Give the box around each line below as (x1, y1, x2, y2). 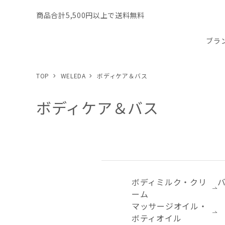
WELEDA (60, 71, 86, 80)
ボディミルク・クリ (132, 176, 207, 188)
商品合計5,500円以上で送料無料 (36, 10, 145, 20)
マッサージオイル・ (132, 200, 207, 212)
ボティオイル (132, 212, 182, 224)
